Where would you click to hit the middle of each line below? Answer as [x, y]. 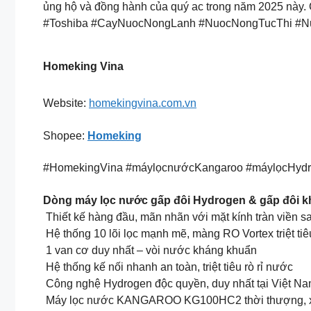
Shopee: [65, 135]
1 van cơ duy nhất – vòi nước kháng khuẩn [150, 250]
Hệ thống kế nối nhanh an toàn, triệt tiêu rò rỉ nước [168, 267]
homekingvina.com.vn [143, 103]
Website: [66, 103]
